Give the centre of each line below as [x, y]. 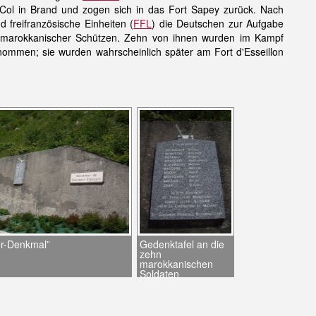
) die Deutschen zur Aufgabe [218, 23]
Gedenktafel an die [182, 244]
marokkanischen [176, 264]
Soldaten [159, 274]
